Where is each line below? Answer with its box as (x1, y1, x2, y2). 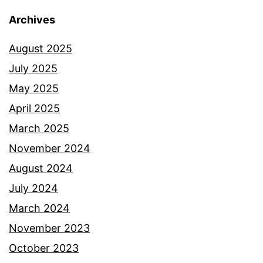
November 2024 (9, 141, 90, 154)
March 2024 (9, 201, 70, 214)
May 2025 (9, 82, 59, 95)
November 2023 (9, 221, 90, 234)
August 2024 (9, 161, 73, 174)
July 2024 (9, 181, 58, 194)
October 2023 (9, 241, 79, 254)
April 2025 (9, 102, 60, 114)
